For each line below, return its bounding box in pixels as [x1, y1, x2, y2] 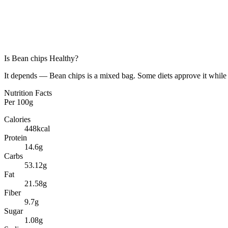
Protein [4, 133, 27, 142]
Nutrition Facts [4, 89, 52, 98]
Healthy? [47, 54, 78, 63]
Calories [4, 115, 31, 124]
